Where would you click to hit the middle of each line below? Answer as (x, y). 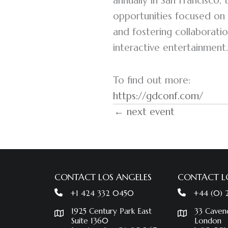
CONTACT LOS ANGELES (103, 177)
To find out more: (152, 80)
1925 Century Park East (112, 211)
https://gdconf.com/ (158, 96)
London (208, 221)
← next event (144, 111)
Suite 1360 (90, 221)
